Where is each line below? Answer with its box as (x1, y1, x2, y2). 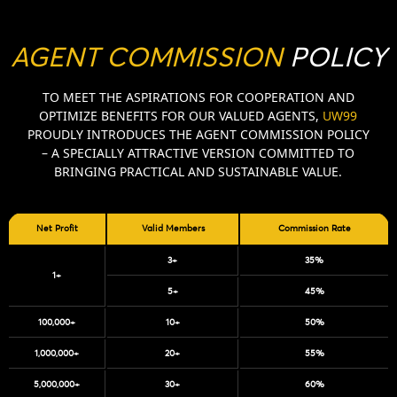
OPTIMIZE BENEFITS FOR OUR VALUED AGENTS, (39, 106, 323, 124)
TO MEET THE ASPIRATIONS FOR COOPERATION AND (42, 88, 354, 105)
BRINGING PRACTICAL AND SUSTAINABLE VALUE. (54, 162, 343, 180)
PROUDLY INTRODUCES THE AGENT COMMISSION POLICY (27, 125, 370, 143)
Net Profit (36, 223, 78, 233)
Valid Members (141, 223, 205, 233)
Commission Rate (277, 223, 351, 233)
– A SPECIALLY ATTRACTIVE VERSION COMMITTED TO (42, 144, 355, 161)
